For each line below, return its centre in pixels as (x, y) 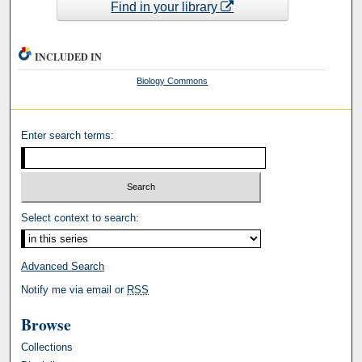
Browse (46, 325)
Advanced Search (63, 267)
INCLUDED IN (69, 57)
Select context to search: (80, 218)
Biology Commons (173, 80)
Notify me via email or (74, 290)
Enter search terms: (68, 135)
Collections (47, 347)
